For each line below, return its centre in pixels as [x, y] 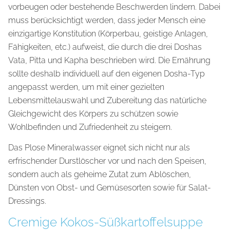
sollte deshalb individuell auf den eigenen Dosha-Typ [107, 73]
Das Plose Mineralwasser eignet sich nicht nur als [99, 148]
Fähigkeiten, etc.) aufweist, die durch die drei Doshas [105, 47]
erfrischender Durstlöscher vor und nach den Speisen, [107, 161]
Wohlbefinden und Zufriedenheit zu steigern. [90, 127]
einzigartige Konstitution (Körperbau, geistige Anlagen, [108, 33]
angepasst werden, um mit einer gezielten [86, 87]
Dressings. [27, 201]
